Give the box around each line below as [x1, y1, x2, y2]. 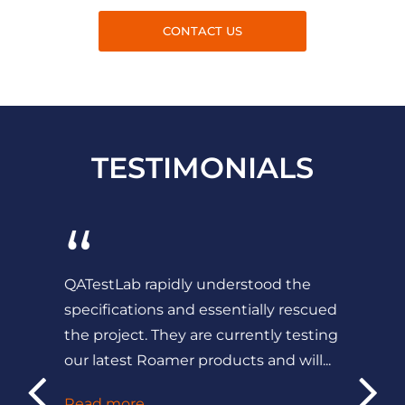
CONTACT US [163, 24, 242, 39]
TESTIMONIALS [91, 150, 314, 186]
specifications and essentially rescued [64, 301, 337, 319]
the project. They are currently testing [64, 326, 338, 344]
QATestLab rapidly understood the [64, 276, 311, 294]
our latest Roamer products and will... [64, 352, 331, 370]
